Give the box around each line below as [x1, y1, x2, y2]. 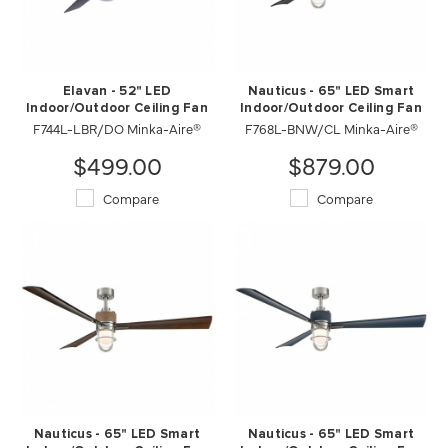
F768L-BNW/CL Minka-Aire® [244, 118, 418, 137]
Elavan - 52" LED [62, 84, 172, 98]
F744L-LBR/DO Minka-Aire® [33, 118, 201, 137]
